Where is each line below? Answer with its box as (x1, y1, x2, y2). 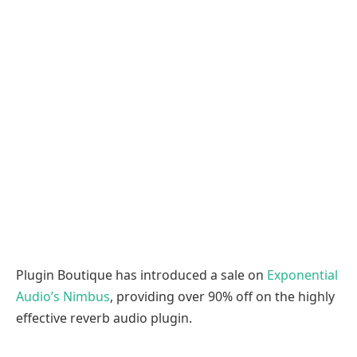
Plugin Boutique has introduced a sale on (16, 266, 267, 284)
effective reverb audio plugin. (16, 309, 192, 328)
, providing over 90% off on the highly (110, 288, 335, 306)
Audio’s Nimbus (16, 288, 110, 306)
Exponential (267, 266, 338, 284)
